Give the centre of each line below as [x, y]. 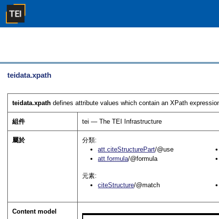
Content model [35, 211]
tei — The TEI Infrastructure [122, 121]
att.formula [113, 158]
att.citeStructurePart [127, 149]
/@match [147, 185]
